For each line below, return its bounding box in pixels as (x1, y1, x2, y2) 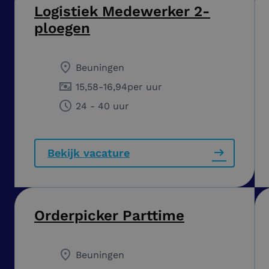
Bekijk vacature (47, 146, 130, 159)
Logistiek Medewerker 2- (34, 2, 210, 20)
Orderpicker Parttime (34, 207, 184, 224)
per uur (127, 80, 162, 92)
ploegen (34, 19, 90, 37)
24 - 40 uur (76, 100, 129, 112)
